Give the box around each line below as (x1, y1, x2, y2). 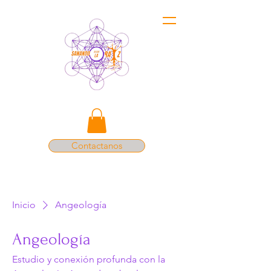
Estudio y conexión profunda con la (12, 253, 165, 265)
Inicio (12, 198, 36, 211)
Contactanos (71, 139, 122, 151)
